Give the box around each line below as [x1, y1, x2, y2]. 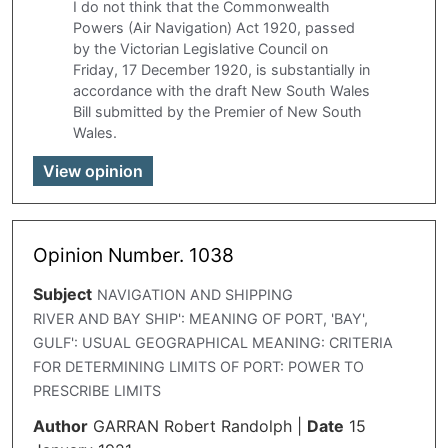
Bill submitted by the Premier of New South [73, 102, 362, 120]
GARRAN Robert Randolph [92, 416, 292, 437]
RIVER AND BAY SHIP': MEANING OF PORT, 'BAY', [33, 309, 368, 327]
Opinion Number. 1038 [33, 242, 234, 267]
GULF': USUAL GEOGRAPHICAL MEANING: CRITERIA [33, 333, 393, 351]
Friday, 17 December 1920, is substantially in [73, 60, 370, 78]
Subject [33, 283, 92, 304]
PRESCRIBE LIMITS [33, 381, 161, 399]
